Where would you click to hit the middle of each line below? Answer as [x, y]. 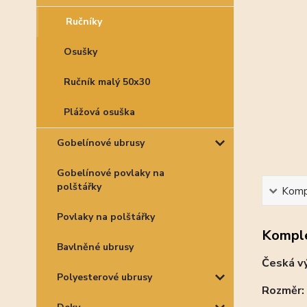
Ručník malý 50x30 [107, 82]
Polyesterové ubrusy [105, 277]
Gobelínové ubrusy [101, 143]
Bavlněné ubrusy [95, 247]
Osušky [81, 52]
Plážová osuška [99, 112]
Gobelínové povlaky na [111, 173]
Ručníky [84, 22]
